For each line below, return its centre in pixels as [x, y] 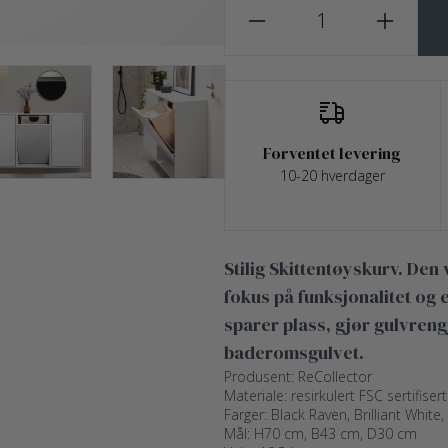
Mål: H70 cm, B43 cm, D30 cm [320, 433]
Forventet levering [332, 153]
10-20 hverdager [332, 175]
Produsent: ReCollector [298, 376]
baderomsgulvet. [294, 352]
